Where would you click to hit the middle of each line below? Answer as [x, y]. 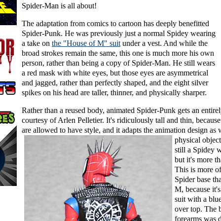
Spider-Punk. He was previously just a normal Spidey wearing [119, 34]
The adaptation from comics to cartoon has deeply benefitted [115, 24]
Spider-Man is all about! [59, 6]
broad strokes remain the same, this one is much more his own [118, 53]
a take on [37, 43]
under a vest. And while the [164, 43]
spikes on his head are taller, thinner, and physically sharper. [114, 93]
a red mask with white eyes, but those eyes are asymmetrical [115, 73]
